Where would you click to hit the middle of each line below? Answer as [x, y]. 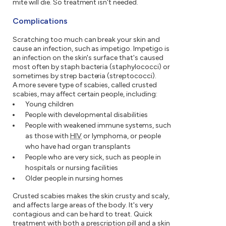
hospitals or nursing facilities [72, 168]
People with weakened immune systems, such [98, 126]
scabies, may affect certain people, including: [85, 94]
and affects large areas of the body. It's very [83, 205]
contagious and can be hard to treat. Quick [83, 214]
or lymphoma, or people [121, 136]
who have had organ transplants [78, 147]
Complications [40, 21]
